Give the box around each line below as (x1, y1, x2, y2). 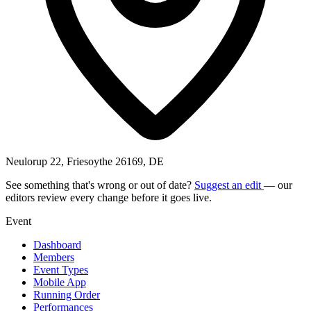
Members (33, 251, 74, 263)
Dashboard (33, 238, 81, 251)
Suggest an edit (194, 178, 264, 191)
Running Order (33, 288, 100, 301)
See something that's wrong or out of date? (6, 178, 194, 191)
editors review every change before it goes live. (6, 191, 212, 203)
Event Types (33, 263, 88, 276)
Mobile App (33, 276, 86, 288)
